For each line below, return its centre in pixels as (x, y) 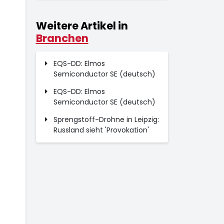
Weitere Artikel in (82, 26)
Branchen (62, 38)
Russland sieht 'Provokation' (101, 130)
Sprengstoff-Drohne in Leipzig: (106, 119)
